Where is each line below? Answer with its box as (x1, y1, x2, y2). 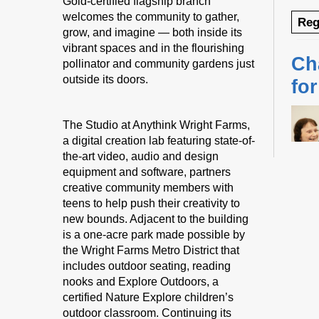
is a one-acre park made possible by (63, 228, 246, 241)
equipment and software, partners (63, 165, 231, 178)
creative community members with (63, 181, 234, 194)
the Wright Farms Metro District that (63, 244, 240, 256)
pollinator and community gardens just (63, 57, 255, 70)
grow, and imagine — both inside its (63, 26, 243, 38)
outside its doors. (63, 73, 149, 85)
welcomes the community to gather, (63, 10, 240, 23)
